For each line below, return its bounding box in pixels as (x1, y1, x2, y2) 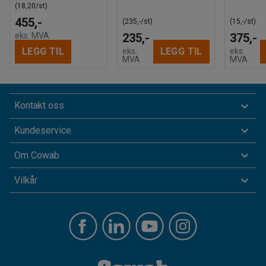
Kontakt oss (14, 100, 64, 112)
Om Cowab (14, 149, 59, 161)
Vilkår (14, 174, 37, 186)
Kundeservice (14, 125, 71, 137)
